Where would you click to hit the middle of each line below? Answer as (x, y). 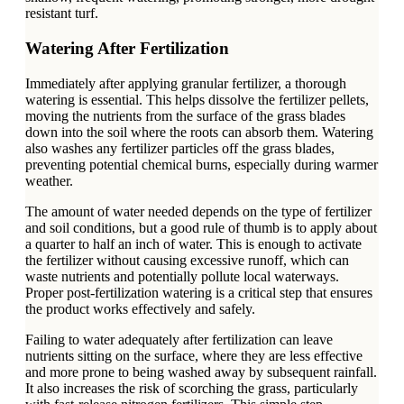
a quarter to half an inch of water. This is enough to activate (193, 243)
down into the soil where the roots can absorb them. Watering (199, 132)
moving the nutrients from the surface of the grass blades (185, 115)
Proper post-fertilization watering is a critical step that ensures (199, 292)
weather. (49, 180)
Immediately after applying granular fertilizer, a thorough (186, 83)
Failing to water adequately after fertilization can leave (179, 339)
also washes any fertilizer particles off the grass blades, (180, 148)
